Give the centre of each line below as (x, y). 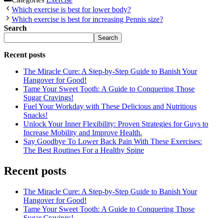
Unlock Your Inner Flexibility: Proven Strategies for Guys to (116, 124)
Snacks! (36, 115)
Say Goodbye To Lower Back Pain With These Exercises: (113, 141)
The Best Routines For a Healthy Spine (84, 150)
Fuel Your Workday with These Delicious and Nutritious (110, 106)
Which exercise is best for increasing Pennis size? (87, 19)
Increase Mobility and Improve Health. (83, 132)
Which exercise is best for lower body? (71, 9)
